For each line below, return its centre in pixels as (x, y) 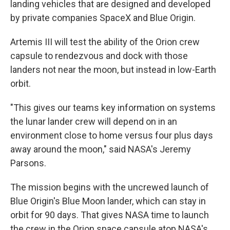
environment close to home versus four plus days (112, 135)
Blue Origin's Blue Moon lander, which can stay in (108, 201)
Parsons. (28, 163)
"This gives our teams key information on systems (113, 108)
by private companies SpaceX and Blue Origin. (103, 18)
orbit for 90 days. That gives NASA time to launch (110, 215)
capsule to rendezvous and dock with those (99, 56)
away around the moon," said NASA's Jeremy (101, 149)
